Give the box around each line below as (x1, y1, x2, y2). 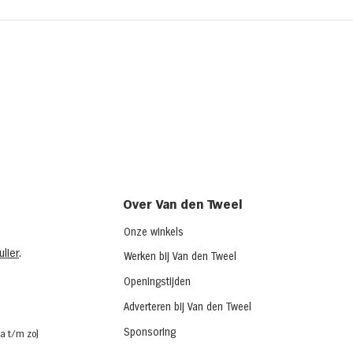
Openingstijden (124, 277, 191, 287)
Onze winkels (124, 227, 184, 237)
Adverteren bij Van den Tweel (124, 302, 251, 312)
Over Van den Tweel (123, 199, 242, 211)
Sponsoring (124, 327, 176, 337)
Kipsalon (65, 35, 124, 50)
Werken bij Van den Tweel (124, 251, 236, 262)
